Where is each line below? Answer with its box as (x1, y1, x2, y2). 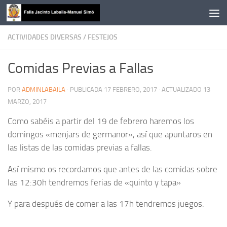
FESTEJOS (88, 33, 118, 42)
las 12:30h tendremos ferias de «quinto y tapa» (8, 177, 181, 187)
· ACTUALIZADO (157, 86, 203, 93)
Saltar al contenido (14, 10, 79, 19)
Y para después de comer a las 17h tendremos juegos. (8, 199, 204, 209)
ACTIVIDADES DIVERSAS (8, 33, 82, 42)
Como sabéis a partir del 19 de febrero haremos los (8, 116, 194, 126)
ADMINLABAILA (22, 86, 65, 93)
